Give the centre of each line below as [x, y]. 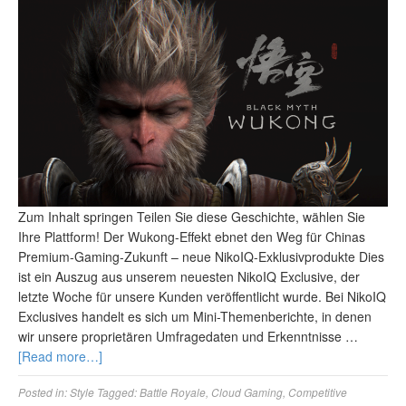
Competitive [318, 392]
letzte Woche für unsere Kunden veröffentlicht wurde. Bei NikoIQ [202, 297]
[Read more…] [60, 357]
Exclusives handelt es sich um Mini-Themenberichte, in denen [195, 317]
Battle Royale [173, 392]
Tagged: [118, 392]
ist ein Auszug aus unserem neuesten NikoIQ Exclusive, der [189, 277]
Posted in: [44, 392]
